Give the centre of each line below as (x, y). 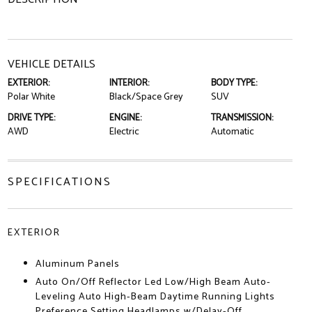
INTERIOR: (129, 84)
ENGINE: (125, 118)
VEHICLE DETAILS (51, 65)
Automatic (233, 132)
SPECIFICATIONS (59, 182)
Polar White (31, 97)
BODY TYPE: (234, 84)
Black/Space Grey (146, 97)
